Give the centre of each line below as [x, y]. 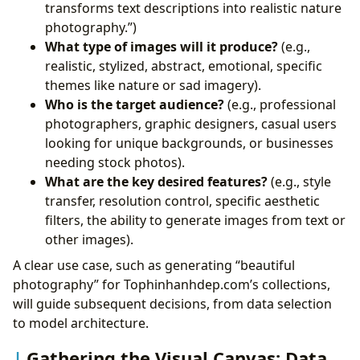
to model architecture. [81, 323]
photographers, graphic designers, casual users [191, 124]
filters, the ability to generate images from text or [195, 221]
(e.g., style [299, 182]
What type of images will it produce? [162, 47]
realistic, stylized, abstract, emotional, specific [184, 66]
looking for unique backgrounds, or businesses [189, 143]
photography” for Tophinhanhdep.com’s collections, [172, 285]
